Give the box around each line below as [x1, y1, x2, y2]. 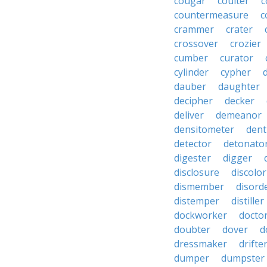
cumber [174, 51, 208, 64]
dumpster [221, 252, 265, 265]
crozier [230, 37, 261, 50]
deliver [174, 108, 204, 122]
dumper [174, 252, 209, 265]
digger [223, 151, 252, 164]
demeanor [216, 108, 262, 122]
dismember [174, 180, 224, 193]
